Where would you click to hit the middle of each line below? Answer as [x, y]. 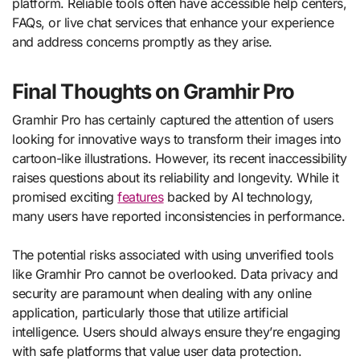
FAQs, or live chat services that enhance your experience [173, 22]
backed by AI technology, [238, 197]
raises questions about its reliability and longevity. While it [176, 178]
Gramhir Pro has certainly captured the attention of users [173, 120]
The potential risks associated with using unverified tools [173, 255]
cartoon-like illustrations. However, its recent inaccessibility [180, 159]
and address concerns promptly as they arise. [142, 41]
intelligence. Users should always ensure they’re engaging [176, 332]
